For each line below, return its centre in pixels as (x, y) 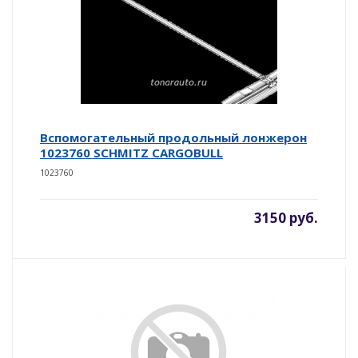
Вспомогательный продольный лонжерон (173, 137)
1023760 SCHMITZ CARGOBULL (131, 152)
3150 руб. (286, 217)
